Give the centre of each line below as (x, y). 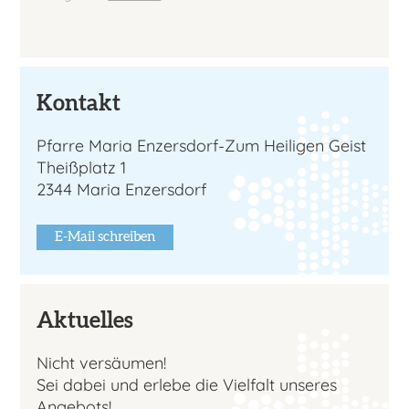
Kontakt (79, 104)
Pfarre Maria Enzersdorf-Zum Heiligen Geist (202, 146)
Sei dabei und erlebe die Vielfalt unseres (187, 385)
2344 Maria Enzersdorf (122, 190)
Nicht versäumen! (102, 363)
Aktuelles (85, 322)
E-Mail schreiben (105, 237)
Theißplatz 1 (82, 168)
